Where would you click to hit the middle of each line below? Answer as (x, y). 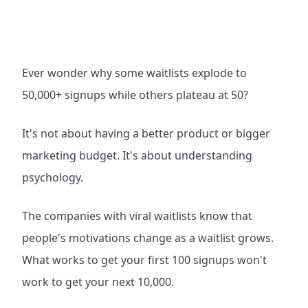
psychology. (53, 177)
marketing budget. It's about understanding (137, 155)
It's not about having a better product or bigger (146, 133)
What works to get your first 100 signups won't (144, 260)
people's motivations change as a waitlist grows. (148, 238)
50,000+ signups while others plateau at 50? (135, 95)
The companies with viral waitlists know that (137, 216)
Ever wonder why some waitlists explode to (134, 73)
